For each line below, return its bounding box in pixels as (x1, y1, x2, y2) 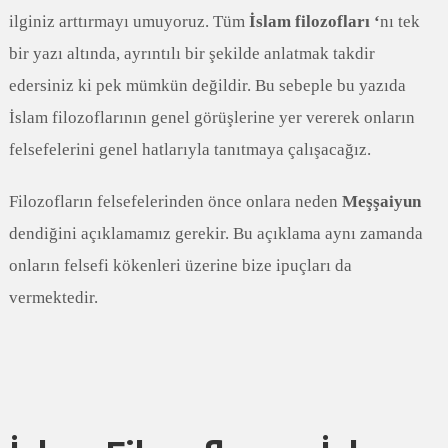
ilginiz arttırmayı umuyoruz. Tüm (8, 12, 249, 31)
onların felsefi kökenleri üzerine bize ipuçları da (8, 256, 352, 275)
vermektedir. (8, 288, 98, 307)
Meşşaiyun (341, 192, 421, 211)
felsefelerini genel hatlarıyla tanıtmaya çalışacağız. (8, 140, 371, 159)
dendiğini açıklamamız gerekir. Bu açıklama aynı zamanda (8, 224, 423, 243)
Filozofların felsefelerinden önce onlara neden (8, 192, 342, 211)
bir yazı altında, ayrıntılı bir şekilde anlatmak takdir (8, 44, 375, 63)
